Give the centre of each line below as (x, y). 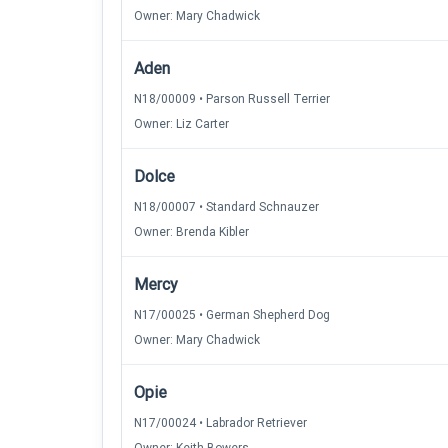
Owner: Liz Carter (181, 124)
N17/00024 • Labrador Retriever (220, 423)
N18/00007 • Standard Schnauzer (226, 207)
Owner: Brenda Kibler (191, 232)
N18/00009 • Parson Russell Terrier (232, 99)
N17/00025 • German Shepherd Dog (232, 315)
